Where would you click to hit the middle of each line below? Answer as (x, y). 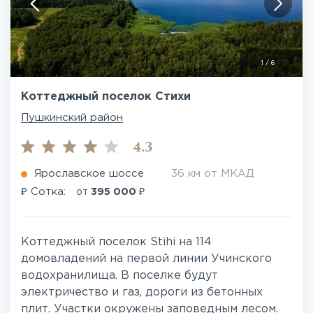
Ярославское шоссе (89, 174)
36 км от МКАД (213, 174)
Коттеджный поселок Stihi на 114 (116, 242)
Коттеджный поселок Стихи (106, 97)
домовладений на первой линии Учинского (146, 259)
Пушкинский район (72, 118)
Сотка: (48, 192)
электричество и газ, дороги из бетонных (142, 293)
